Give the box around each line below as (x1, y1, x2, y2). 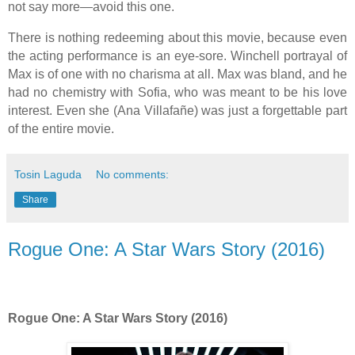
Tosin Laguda (14, 167, 82, 181)
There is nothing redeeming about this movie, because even (8, 30, 347, 44)
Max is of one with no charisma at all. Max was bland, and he (8, 67, 347, 81)
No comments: (96, 167, 170, 181)
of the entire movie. (8, 121, 114, 136)
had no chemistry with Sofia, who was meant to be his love (8, 85, 347, 99)
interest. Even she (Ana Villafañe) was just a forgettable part (8, 103, 347, 117)
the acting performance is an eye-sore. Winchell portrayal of (8, 48, 347, 63)
